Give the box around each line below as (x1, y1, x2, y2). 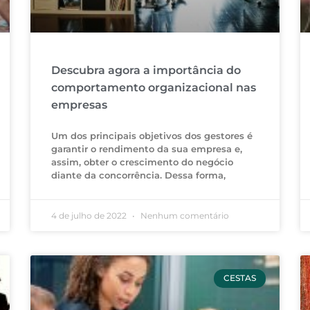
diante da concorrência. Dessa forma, (51, 170, 226, 181)
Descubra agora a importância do (51, 64, 241, 77)
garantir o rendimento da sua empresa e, (51, 143, 242, 155)
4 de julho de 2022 (51, 210, 129, 221)
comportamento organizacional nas (51, 81, 256, 95)
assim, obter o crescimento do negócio (51, 156, 233, 168)
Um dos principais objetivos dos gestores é (51, 130, 253, 142)
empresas (51, 98, 107, 112)
